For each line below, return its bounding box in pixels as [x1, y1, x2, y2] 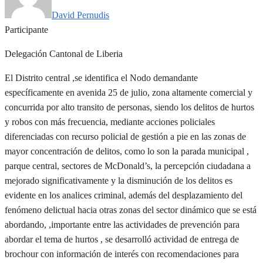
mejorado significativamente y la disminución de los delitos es [5, 175, 232, 186]
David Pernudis [52, 9, 109, 20]
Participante [5, 24, 48, 35]
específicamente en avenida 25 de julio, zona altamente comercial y [5, 87, 252, 97]
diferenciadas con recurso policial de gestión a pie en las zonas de [5, 131, 246, 141]
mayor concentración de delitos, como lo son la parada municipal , [5, 146, 249, 156]
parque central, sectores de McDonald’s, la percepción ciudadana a [5, 160, 251, 171]
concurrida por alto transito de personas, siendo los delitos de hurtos [5, 102, 254, 112]
